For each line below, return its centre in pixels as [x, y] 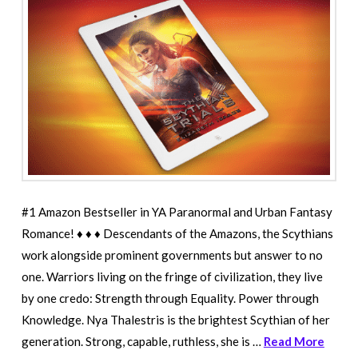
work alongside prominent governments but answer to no [172, 255]
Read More [294, 341]
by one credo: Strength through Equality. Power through [170, 298]
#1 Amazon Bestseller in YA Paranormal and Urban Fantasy [177, 211]
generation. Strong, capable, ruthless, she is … [142, 341]
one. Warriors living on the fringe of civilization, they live [172, 276]
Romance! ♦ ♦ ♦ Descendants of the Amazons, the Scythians [177, 233]
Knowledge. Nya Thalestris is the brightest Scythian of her [175, 319]
